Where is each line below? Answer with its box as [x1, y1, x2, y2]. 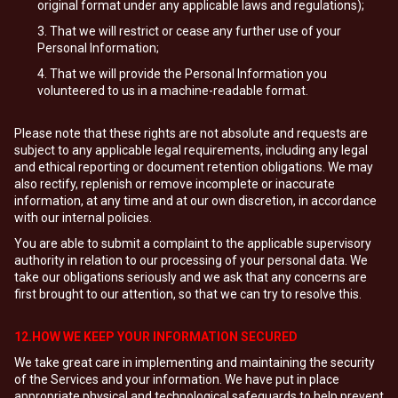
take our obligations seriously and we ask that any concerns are [14, 270, 367, 284]
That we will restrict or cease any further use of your [50, 24, 341, 38]
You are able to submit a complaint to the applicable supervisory [14, 236, 371, 251]
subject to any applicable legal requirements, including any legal [14, 143, 368, 157]
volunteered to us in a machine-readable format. [37, 84, 308, 98]
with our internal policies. [14, 211, 152, 225]
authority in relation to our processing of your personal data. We [14, 253, 368, 267]
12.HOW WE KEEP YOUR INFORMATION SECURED [14, 330, 298, 344]
